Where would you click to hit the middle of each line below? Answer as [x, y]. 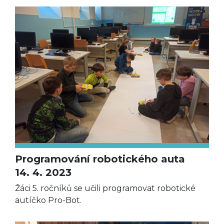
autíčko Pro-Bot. [48, 200]
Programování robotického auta [100, 159]
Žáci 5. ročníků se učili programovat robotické [105, 188]
